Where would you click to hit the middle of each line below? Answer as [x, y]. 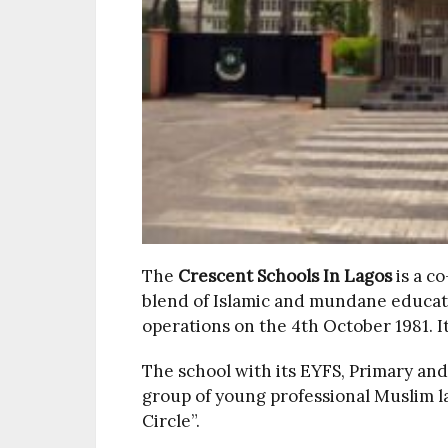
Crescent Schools [248, 276]
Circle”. [171, 421]
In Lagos [355, 276]
